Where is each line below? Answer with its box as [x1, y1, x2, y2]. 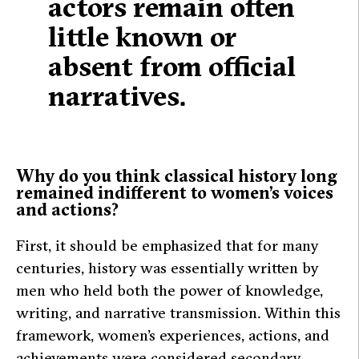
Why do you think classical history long [16, 165, 337, 188]
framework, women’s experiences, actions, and [16, 325, 329, 345]
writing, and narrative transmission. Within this [16, 303, 341, 323]
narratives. [48, 78, 186, 113]
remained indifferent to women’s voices [16, 182, 333, 204]
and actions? [16, 199, 119, 221]
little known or [48, 18, 236, 54]
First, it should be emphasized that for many [16, 236, 318, 256]
